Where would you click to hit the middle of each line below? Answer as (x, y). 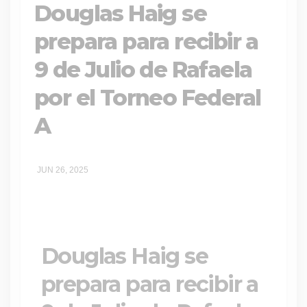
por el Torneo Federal (148, 97)
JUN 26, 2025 (63, 170)
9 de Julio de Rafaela (143, 69)
